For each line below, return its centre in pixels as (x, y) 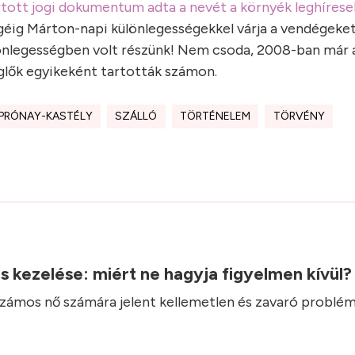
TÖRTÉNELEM (216, 116)
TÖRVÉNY (299, 116)
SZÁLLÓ (136, 116)
